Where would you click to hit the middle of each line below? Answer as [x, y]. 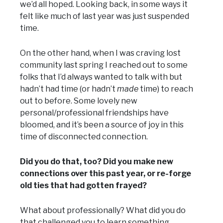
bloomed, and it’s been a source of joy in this [102, 125]
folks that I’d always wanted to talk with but [101, 77]
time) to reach [166, 89]
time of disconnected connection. [84, 137]
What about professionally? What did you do [103, 211]
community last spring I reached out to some [104, 65]
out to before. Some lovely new [79, 101]
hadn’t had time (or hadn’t [68, 89]
